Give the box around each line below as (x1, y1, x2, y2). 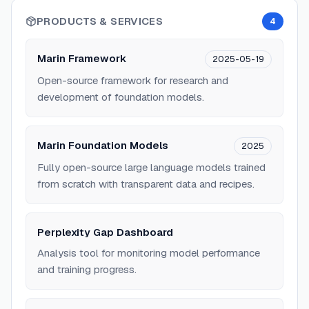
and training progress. (37, 263, 137, 276)
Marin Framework (37, 52, 126, 65)
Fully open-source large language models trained (37, 161, 266, 174)
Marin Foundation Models (37, 139, 168, 152)
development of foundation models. (37, 90, 204, 103)
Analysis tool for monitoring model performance (37, 246, 260, 259)
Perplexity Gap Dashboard (37, 226, 173, 239)
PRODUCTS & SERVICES (37, 14, 163, 28)
